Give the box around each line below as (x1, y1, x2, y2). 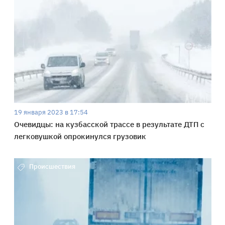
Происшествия (29, 162, 75, 171)
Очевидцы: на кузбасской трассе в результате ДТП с (14, 120, 204, 130)
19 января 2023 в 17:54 (14, 108, 88, 117)
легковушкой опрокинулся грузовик (14, 132, 146, 142)
